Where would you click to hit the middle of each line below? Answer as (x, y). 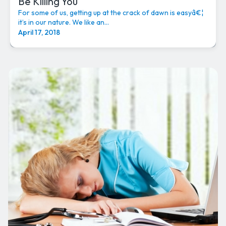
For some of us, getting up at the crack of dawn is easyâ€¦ (111, 13)
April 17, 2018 (39, 33)
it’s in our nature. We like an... (64, 22)
